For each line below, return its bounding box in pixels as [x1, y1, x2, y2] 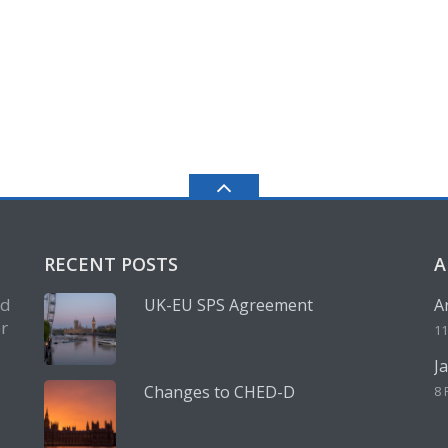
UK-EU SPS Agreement [144, 294, 313, 317]
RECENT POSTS [44, 252, 178, 277]
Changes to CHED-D [144, 381, 295, 404]
